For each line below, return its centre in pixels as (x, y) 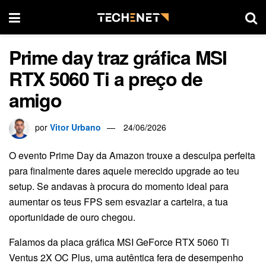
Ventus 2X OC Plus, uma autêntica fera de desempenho (126, 257)
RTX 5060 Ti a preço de (106, 78)
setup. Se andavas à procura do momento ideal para (119, 186)
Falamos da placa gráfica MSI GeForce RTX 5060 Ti (119, 242)
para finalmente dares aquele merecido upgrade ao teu (124, 170)
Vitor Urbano (75, 127)
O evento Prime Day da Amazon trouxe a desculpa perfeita (132, 155)
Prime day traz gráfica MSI (118, 57)
